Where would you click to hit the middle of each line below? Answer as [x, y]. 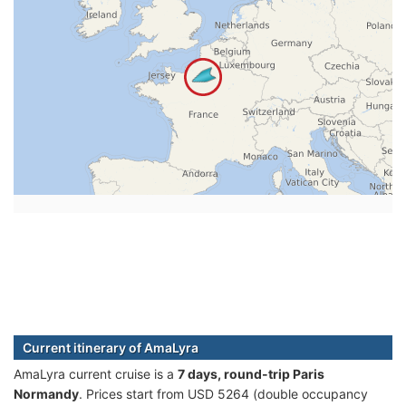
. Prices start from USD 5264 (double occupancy [223, 394]
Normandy [46, 394]
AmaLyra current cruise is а [96, 374]
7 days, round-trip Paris [251, 374]
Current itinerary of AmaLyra [111, 348]
